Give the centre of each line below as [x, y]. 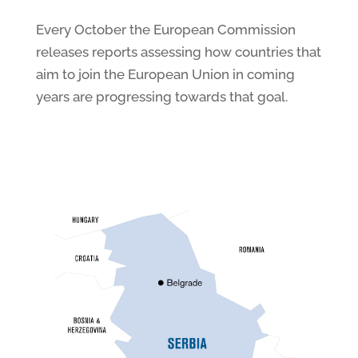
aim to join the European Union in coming [165, 74]
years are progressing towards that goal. [161, 97]
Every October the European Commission [165, 30]
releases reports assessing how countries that [178, 52]
